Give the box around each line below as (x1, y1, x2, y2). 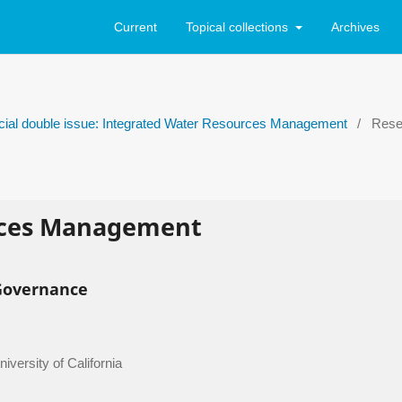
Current (114, 19, 157, 34)
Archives (330, 19, 380, 34)
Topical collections (186, 19, 292, 34)
